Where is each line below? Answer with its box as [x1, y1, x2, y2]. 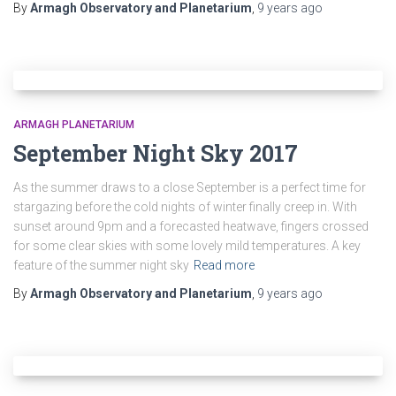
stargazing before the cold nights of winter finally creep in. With [13, 200, 357, 214]
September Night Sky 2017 [13, 139, 298, 168]
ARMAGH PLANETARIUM [13, 118, 134, 131]
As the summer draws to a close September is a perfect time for [13, 180, 366, 194]
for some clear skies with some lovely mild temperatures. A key [13, 239, 361, 253]
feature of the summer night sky [13, 258, 189, 272]
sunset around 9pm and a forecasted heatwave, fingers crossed [13, 219, 369, 233]
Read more [194, 258, 255, 272]
